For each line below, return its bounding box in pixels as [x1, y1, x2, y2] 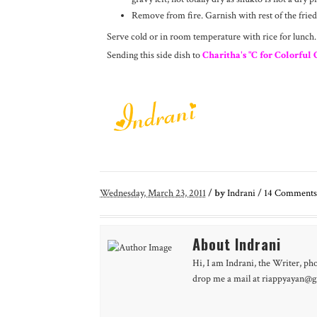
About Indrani [192, 233, 281, 255]
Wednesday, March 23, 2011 [99, 186, 206, 200]
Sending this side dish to [106, 48, 200, 62]
